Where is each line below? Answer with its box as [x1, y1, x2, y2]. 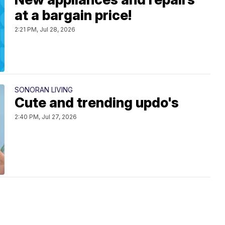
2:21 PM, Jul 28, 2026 [15, 25, 75, 33]
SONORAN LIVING [15, 85, 73, 94]
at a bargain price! [15, 7, 132, 24]
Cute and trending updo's [15, 94, 179, 111]
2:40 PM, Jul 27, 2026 [15, 113, 77, 121]
